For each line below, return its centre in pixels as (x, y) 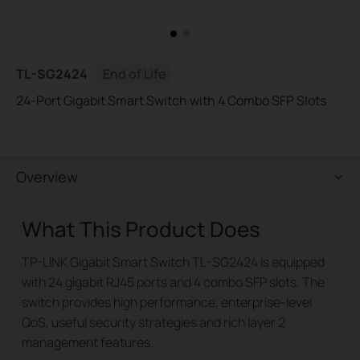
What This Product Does (141, 229)
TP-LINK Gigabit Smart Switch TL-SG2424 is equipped (173, 262)
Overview (47, 177)
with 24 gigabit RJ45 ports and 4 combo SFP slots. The (173, 282)
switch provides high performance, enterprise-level (166, 302)
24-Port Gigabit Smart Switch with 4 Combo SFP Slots (171, 100)
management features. (87, 342)
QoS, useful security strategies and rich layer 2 (153, 322)
